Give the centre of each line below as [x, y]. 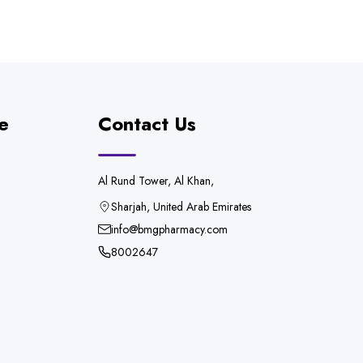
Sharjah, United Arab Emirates [181, 207]
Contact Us [147, 124]
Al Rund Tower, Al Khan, [156, 181]
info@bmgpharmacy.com [169, 229]
